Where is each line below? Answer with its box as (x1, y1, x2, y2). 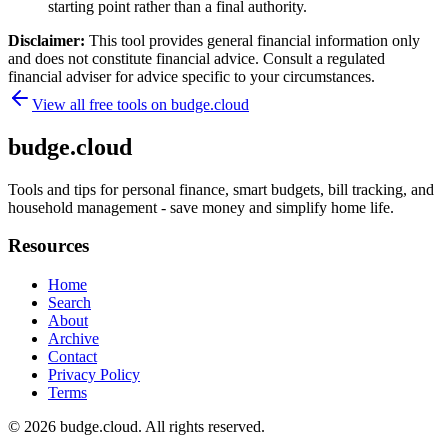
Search (48, 294, 91, 312)
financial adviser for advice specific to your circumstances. (8, 67, 375, 85)
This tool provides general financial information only (89, 31, 420, 49)
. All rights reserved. (138, 418, 265, 436)
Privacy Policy (48, 366, 140, 384)
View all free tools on (32, 95, 171, 113)
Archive (48, 330, 99, 348)
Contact (48, 348, 97, 366)
